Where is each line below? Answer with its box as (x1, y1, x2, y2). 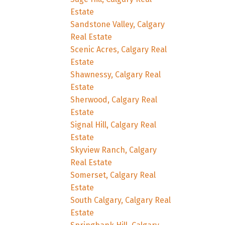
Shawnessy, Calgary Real (70, 69, 161, 79)
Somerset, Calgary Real (70, 170, 156, 180)
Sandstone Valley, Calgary (70, 19, 165, 29)
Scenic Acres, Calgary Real (70, 44, 167, 54)
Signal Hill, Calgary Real (70, 120, 157, 130)
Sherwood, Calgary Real (70, 94, 158, 104)
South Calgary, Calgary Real (70, 195, 171, 205)
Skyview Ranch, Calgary (70, 145, 157, 155)
